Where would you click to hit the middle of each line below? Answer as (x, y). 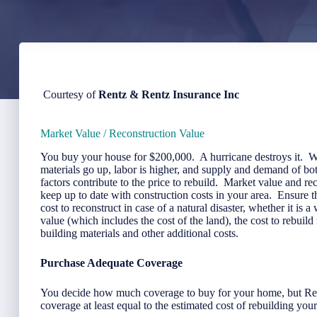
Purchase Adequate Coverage (111, 263)
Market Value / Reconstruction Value (122, 133)
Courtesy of (71, 94)
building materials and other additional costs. (139, 233)
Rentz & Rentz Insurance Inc (169, 94)
